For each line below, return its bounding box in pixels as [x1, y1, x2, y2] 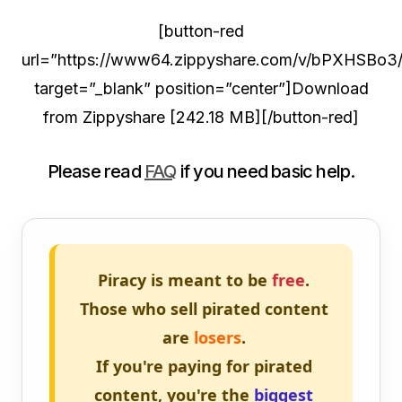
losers [193, 327, 241, 348]
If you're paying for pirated [95, 355, 312, 377]
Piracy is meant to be [98, 269, 272, 291]
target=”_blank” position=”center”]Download [33, 79, 369, 98]
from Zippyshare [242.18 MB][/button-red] [43, 108, 359, 127]
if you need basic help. [176, 161, 355, 182]
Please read [47, 161, 144, 182]
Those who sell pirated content [79, 298, 328, 319]
